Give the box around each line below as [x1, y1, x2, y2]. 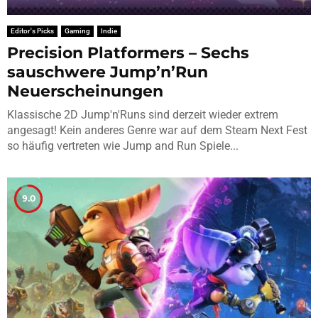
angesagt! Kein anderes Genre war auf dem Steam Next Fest [7, 123, 307, 137]
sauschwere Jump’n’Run [7, 62, 208, 82]
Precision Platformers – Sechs [7, 43, 249, 62]
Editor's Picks [11, 26, 54, 35]
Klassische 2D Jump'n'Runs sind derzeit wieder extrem [7, 107, 278, 121]
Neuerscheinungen [7, 81, 163, 101]
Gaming [65, 26, 90, 35]
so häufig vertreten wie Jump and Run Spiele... [7, 138, 238, 153]
